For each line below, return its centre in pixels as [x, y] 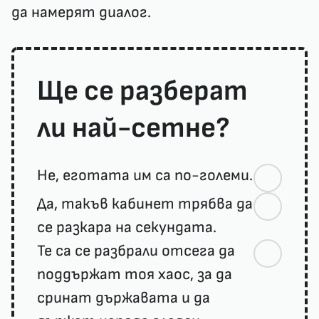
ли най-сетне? [134, 128]
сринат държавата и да [124, 298]
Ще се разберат [142, 91]
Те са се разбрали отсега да [136, 251]
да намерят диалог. [81, 12]
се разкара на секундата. [127, 228]
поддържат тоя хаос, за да [135, 274]
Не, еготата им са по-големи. [145, 176]
